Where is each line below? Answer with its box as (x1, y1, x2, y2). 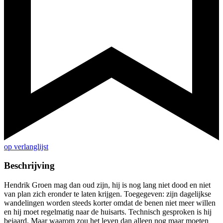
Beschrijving (4, 160, 55, 171)
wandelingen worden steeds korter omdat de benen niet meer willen (4, 199, 216, 208)
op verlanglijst (4, 142, 48, 151)
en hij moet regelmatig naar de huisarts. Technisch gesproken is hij (4, 208, 212, 217)
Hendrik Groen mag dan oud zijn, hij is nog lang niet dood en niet (4, 181, 211, 190)
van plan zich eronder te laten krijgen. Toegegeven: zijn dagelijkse (4, 190, 211, 199)
